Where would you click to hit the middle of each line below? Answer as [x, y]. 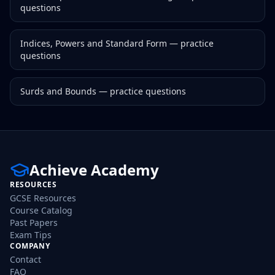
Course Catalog [41, 210]
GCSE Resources [43, 198]
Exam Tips [31, 235]
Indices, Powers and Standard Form [94, 43]
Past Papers [34, 223]
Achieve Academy [94, 170]
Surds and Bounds [58, 91]
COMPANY [30, 246]
